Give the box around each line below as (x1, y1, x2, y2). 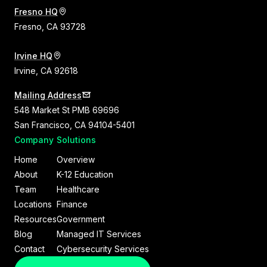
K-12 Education (57, 169, 113, 179)
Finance (57, 198, 88, 209)
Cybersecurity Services (57, 243, 149, 254)
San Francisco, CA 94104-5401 (14, 119, 135, 130)
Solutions (57, 134, 96, 145)
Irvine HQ (14, 50, 52, 61)
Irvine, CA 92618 (14, 65, 78, 76)
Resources (14, 213, 57, 224)
